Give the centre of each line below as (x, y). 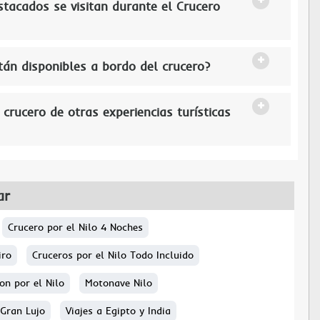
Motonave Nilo (119, 283)
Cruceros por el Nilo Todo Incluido (113, 255)
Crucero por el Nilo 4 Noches (75, 227)
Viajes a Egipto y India (118, 311)
